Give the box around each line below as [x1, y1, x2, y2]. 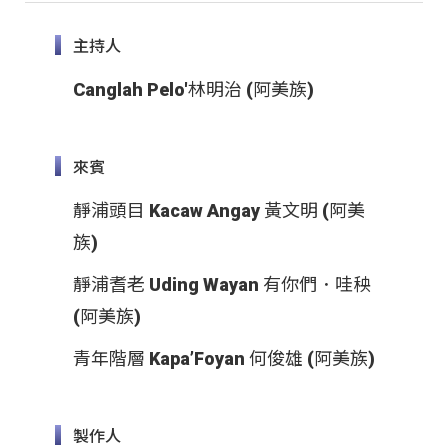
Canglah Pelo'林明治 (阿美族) [73, 79, 314, 101]
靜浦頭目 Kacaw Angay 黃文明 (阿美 [73, 200, 365, 222]
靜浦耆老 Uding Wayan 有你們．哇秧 [73, 274, 371, 296]
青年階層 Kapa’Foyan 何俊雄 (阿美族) [73, 348, 375, 370]
